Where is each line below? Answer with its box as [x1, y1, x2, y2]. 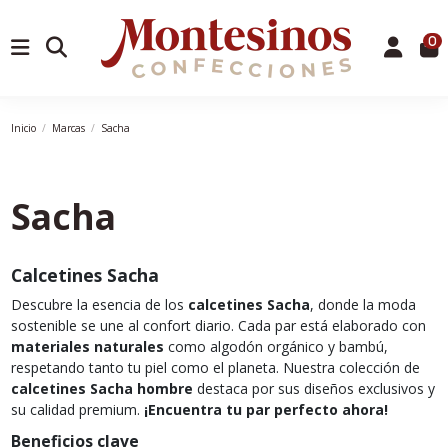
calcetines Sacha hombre [10, 379, 193, 399]
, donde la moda [309, 295, 416, 315]
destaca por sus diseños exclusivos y [192, 379, 435, 399]
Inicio [10, 120, 36, 135]
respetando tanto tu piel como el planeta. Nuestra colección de [10, 358, 420, 378]
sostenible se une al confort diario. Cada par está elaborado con [10, 316, 426, 336]
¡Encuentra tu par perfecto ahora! [143, 400, 388, 420]
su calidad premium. [10, 400, 144, 420]
